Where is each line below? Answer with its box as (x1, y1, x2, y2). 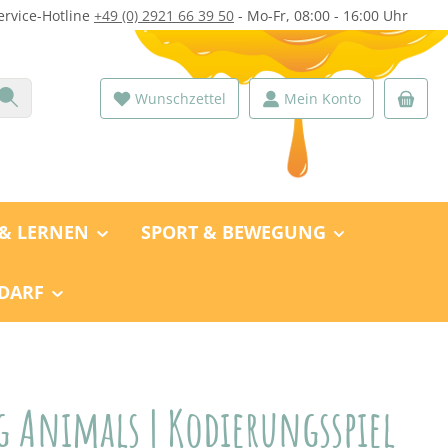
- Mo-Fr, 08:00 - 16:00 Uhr (234, 6, 408, 25)
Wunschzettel (135, 88, 226, 108)
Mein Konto (284, 88, 361, 108)
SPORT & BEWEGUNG (140, 219, 326, 244)
